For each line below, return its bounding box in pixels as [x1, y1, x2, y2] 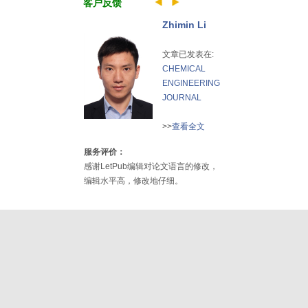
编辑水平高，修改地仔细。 [84, 176, 183, 186]
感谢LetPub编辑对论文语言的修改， [84, 162, 218, 171]
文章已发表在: [162, 49, 214, 59]
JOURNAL [162, 93, 201, 102]
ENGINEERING [162, 78, 220, 88]
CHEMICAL [162, 64, 206, 74]
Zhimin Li [162, 19, 206, 30]
